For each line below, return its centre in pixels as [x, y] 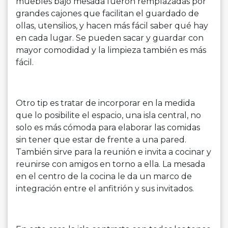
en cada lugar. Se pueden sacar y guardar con [110, 38]
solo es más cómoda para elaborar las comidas [108, 128]
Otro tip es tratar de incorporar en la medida [105, 103]
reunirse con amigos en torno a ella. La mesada [110, 164]
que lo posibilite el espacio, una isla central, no [108, 116]
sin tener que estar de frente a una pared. [101, 140]
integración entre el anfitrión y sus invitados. [105, 189]
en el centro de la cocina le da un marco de [104, 177]
